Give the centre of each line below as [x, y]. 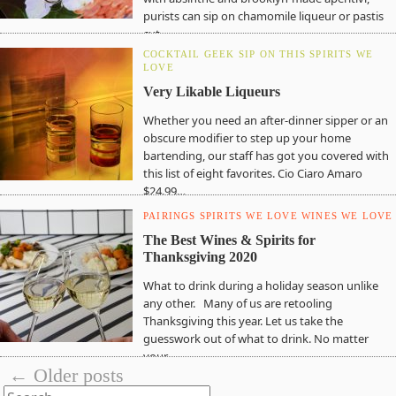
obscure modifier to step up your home [247, 138]
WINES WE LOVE [347, 216]
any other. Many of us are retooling [238, 303]
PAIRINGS [170, 216]
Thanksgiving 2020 [200, 257]
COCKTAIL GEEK [189, 54]
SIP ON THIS [272, 54]
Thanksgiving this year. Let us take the [243, 321]
